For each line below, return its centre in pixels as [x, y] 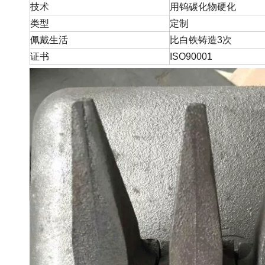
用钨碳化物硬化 [203, 7]
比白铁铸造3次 [201, 40]
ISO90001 [191, 56]
